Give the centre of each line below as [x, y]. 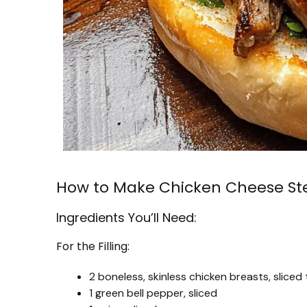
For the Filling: [93, 246]
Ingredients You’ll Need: [126, 217]
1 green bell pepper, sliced [153, 293]
